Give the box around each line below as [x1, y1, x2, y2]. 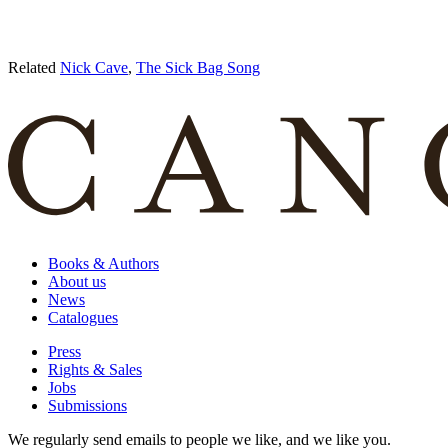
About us [48, 272, 106, 290]
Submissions [48, 396, 127, 414]
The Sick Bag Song [136, 59, 260, 76]
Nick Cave [60, 59, 128, 76]
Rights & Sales [48, 360, 142, 378]
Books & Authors [48, 254, 159, 272]
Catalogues [48, 308, 118, 326]
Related [8, 59, 60, 76]
